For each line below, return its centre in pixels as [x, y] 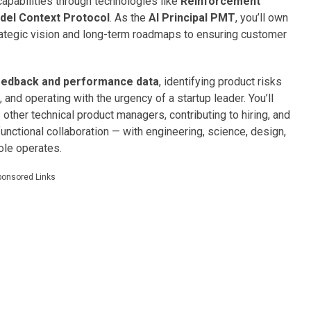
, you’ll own [262, 18]
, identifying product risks [220, 82]
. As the [129, 18]
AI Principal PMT [192, 18]
